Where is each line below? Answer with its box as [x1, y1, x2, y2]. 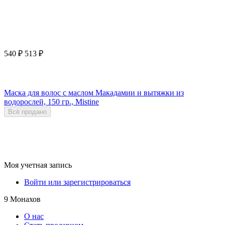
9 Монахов [4, 195, 41, 204]
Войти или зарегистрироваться [24, 178, 131, 187]
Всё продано [8, 107, 47, 116]
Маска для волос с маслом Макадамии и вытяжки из [4, 88, 184, 97]
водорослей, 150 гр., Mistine [4, 97, 99, 106]
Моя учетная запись [4, 161, 72, 170]
